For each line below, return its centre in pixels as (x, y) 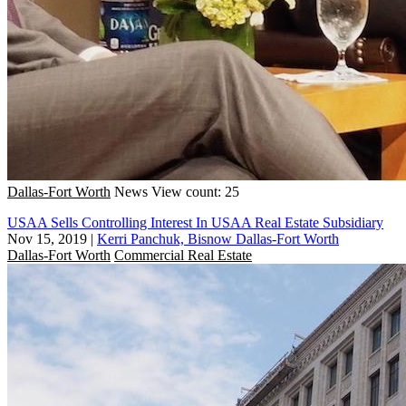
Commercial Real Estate (183, 255)
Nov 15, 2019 (47, 238)
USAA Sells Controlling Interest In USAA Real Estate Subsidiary (195, 222)
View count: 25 (195, 191)
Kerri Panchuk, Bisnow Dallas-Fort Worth (218, 238)
